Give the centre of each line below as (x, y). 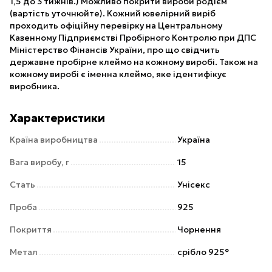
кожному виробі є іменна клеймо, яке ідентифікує (118, 74)
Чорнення (199, 229)
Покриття (31, 229)
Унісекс (194, 185)
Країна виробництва (54, 140)
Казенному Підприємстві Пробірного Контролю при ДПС (133, 38)
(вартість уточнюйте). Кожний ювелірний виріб (113, 13)
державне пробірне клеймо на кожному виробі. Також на (134, 62)
